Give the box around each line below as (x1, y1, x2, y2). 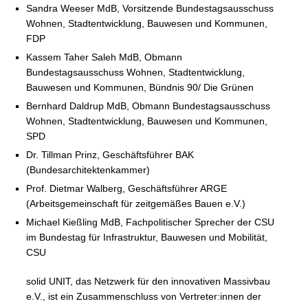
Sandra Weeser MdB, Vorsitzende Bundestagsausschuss (26, 3, 274, 14)
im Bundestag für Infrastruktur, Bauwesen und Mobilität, (26, 232, 267, 243)
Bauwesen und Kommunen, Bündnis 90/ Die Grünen (26, 82, 254, 93)
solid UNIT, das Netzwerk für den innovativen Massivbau (26, 276, 270, 287)
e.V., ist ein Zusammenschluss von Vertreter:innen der (26, 291, 261, 302)
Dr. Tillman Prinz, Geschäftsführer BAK (26, 149, 194, 161)
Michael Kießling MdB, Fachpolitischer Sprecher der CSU (26, 217, 274, 228)
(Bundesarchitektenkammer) (26, 164, 150, 176)
